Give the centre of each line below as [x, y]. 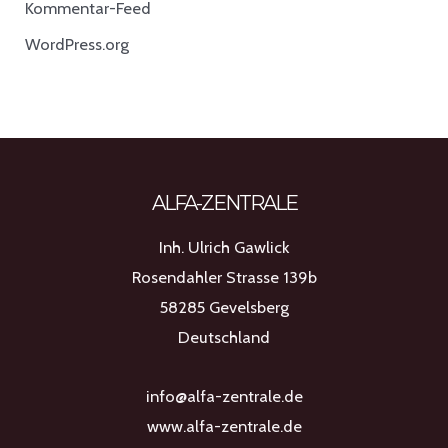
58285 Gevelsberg [224, 306]
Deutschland [224, 336]
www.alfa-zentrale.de [224, 425]
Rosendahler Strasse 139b [224, 276]
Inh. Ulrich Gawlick [224, 246]
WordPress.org [77, 43]
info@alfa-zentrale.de [224, 395]
